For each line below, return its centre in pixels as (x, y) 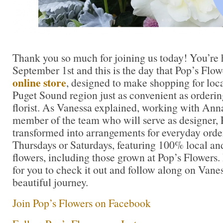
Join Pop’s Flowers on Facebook (82, 203)
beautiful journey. (50, 182)
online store (39, 83)
